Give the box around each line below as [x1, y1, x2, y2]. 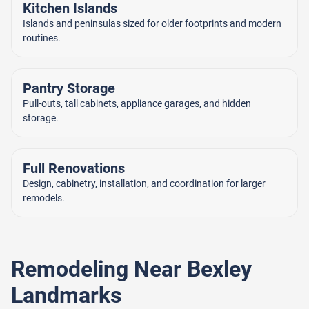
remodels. [23, 192, 65, 203]
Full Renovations [23, 159, 125, 177]
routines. [23, 32, 61, 43]
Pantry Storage [23, 79, 115, 97]
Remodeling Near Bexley [11, 255, 252, 282]
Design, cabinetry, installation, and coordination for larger [23, 177, 266, 189]
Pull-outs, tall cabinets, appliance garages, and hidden [23, 97, 251, 109]
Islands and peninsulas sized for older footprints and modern [23, 17, 281, 29]
